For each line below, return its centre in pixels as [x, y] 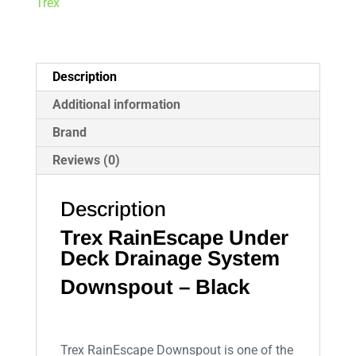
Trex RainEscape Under [174, 238]
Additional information [116, 105]
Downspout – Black [155, 287]
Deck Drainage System [170, 259]
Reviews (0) [86, 161]
